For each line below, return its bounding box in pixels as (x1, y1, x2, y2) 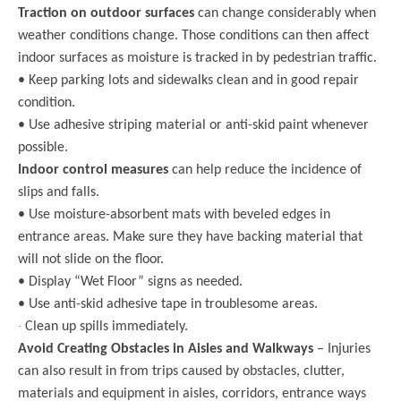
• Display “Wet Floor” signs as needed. (18, 274, 243, 289)
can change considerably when (198, 5, 376, 21)
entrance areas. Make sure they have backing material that (18, 229, 363, 244)
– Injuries (317, 341, 371, 356)
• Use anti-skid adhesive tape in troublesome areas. (18, 296, 318, 311)
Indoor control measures (18, 162, 172, 177)
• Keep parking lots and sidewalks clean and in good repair (18, 73, 359, 88)
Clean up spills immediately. (25, 319, 188, 334)
